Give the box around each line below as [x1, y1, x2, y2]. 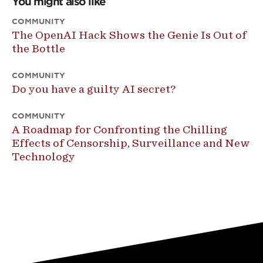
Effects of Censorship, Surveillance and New [12, 137, 250, 150]
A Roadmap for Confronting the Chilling [12, 123, 227, 136]
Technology [12, 150, 75, 163]
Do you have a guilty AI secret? [12, 83, 176, 96]
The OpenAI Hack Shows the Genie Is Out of [12, 29, 247, 42]
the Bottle [12, 42, 65, 55]
